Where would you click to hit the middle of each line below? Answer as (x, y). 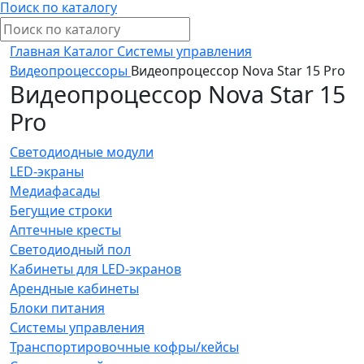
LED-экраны (47, 172)
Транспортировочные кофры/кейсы (124, 347)
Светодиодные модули (82, 152)
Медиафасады (55, 191)
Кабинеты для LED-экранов (95, 269)
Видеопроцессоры (69, 71)
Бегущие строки (61, 211)
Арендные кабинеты (74, 289)
